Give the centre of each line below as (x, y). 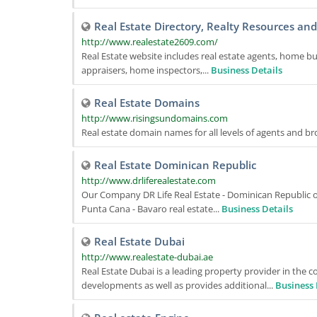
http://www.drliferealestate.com (149, 180)
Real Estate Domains (147, 103)
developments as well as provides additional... (178, 285)
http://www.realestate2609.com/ (150, 42)
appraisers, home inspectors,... (146, 70)
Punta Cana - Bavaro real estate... (151, 209)
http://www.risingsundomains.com (155, 118)
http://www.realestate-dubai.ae (147, 257)
